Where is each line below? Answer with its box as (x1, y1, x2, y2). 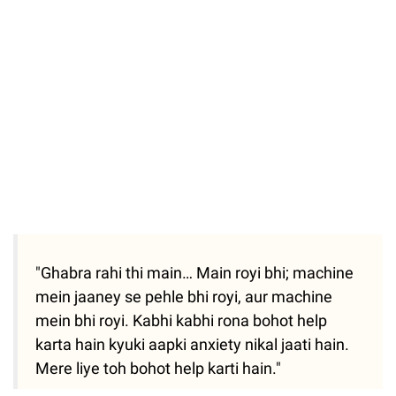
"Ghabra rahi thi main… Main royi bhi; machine (35, 263, 354, 283)
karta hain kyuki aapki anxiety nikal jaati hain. (35, 335, 349, 354)
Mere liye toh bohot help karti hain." (35, 359, 281, 378)
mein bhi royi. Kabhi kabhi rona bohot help (35, 311, 327, 331)
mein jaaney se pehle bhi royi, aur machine (35, 287, 332, 307)
